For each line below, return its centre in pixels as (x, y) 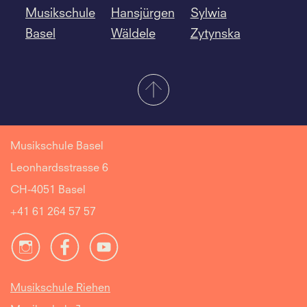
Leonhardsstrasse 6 (59, 169)
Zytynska (215, 34)
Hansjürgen (143, 13)
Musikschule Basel (57, 147)
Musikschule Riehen (60, 288)
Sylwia (208, 13)
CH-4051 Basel (48, 191)
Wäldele (133, 34)
